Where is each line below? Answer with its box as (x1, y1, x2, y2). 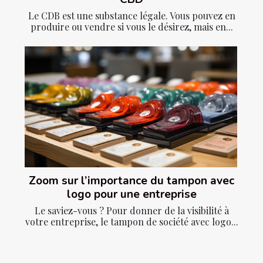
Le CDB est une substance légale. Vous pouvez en (28, 9, 235, 22)
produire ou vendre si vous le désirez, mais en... (30, 20, 233, 33)
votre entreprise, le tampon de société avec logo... (25, 215, 238, 228)
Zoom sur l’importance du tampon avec (29, 173, 234, 189)
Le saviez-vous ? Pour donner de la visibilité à (34, 204, 229, 217)
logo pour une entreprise (66, 187, 197, 203)
